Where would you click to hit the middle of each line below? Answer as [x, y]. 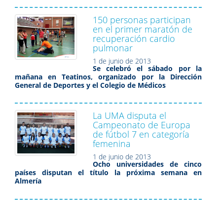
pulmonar [113, 48]
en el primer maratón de [143, 29]
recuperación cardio [134, 38]
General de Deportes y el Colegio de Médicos [90, 85]
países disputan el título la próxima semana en [108, 173]
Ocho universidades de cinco [147, 164]
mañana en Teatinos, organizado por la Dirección [108, 76]
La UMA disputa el [129, 116]
